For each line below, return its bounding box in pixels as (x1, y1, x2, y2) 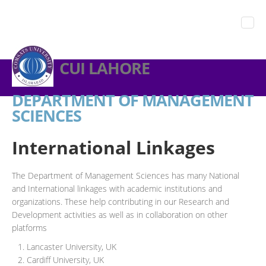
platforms (12, 222, 47, 233)
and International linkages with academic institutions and (12, 183, 222, 194)
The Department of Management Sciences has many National (12, 170, 239, 181)
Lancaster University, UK (27, 241, 116, 252)
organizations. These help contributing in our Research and (12, 196, 229, 207)
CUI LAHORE (59, 58, 150, 79)
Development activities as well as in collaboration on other (12, 209, 227, 220)
